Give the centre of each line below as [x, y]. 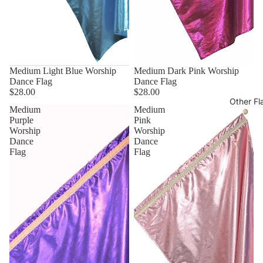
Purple [21, 120]
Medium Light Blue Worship [63, 71]
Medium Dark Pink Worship [186, 71]
